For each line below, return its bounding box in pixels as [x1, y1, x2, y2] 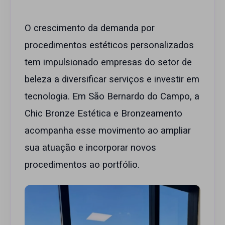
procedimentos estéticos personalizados [25, 39, 194, 53]
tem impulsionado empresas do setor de [25, 56, 192, 70]
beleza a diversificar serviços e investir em [25, 73, 199, 87]
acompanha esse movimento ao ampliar [25, 124, 191, 138]
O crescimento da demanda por [25, 22, 155, 36]
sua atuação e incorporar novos [25, 141, 156, 155]
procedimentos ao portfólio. [25, 158, 140, 172]
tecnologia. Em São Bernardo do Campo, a [25, 90, 199, 104]
